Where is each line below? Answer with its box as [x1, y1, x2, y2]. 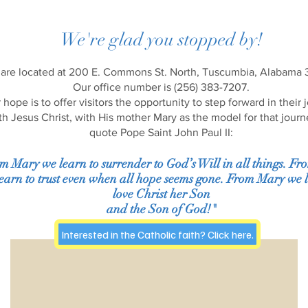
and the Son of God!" [106, 201, 217, 217]
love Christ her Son [112, 186, 210, 201]
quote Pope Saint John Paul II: [89, 126, 233, 138]
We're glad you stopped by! [60, 29, 263, 51]
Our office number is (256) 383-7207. [73, 81, 250, 93]
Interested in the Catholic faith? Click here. [61, 227, 254, 241]
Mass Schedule [55, 268, 137, 282]
